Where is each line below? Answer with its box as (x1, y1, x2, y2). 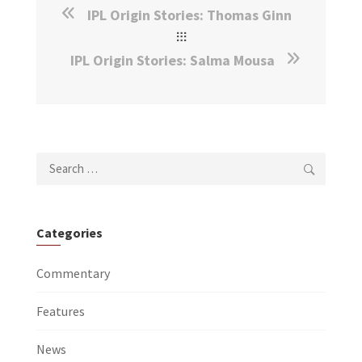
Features (36, 302, 85, 319)
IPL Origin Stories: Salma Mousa (70, 50, 275, 69)
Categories (36, 224, 103, 241)
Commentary (36, 264, 110, 281)
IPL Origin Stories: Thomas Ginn (87, 5, 292, 24)
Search (36, 153, 76, 172)
